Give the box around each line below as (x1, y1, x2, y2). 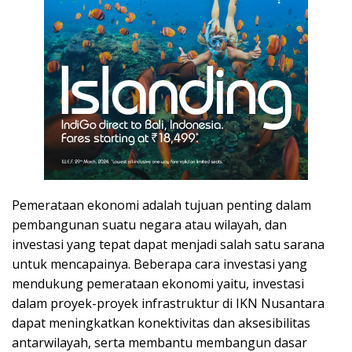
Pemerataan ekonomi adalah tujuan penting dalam (12, 196, 311, 214)
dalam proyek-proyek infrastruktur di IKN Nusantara (12, 295, 324, 313)
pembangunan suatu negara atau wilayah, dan (12, 216, 287, 234)
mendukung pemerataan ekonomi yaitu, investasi (12, 275, 304, 293)
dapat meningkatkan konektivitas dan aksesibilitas (12, 314, 310, 332)
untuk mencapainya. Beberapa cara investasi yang (12, 255, 307, 273)
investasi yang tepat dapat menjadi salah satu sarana (12, 236, 324, 254)
